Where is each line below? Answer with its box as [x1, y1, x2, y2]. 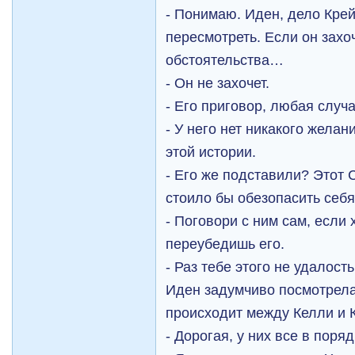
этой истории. [166, 143, 257, 160]
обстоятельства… [166, 52, 284, 68]
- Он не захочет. [166, 74, 270, 91]
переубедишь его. [166, 235, 285, 252]
